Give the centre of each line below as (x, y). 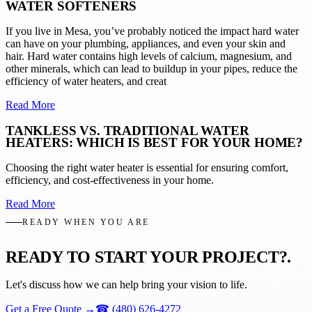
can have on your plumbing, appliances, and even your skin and (146, 44)
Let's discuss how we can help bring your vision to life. (126, 285)
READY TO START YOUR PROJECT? (147, 257)
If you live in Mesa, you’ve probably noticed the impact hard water (152, 31)
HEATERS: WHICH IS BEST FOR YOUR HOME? (155, 142)
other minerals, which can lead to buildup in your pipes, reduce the (151, 69)
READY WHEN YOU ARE (86, 223)
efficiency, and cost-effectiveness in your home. (110, 180)
